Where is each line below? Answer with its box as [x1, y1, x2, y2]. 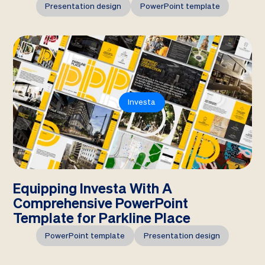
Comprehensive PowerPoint [13, 193, 189, 212]
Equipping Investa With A [13, 179, 173, 198]
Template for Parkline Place [13, 208, 191, 227]
